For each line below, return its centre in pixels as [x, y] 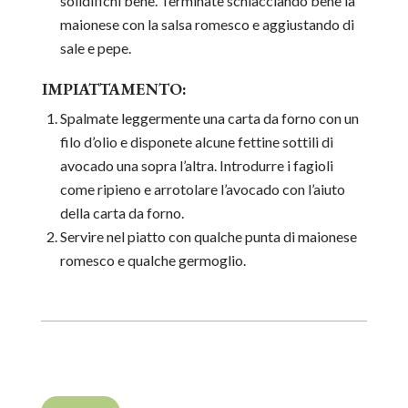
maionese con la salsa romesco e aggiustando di [207, 25]
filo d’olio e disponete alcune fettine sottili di [196, 142]
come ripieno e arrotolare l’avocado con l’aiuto [202, 189]
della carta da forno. [122, 213]
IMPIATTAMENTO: [114, 89]
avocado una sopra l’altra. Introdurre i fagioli [196, 166]
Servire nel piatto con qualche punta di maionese [208, 237]
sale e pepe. [95, 48]
